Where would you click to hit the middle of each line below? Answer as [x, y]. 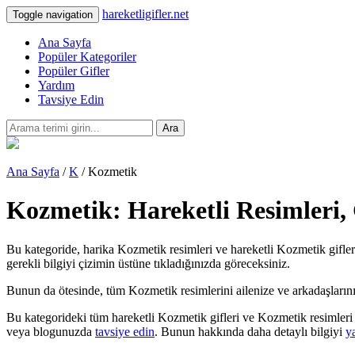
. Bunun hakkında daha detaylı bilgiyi [250, 331]
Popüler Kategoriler [87, 57]
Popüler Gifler [74, 71]
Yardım [56, 85]
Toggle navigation [53, 15]
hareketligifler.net [145, 14]
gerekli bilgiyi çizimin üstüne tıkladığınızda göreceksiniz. [148, 263]
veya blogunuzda [51, 331]
